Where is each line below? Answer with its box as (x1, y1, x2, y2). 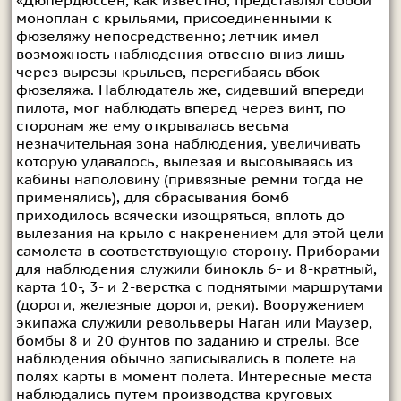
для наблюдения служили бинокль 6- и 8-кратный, (15, 260, 377, 277)
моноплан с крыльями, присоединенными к (15, 10, 332, 27)
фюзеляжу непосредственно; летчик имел (15, 28, 319, 45)
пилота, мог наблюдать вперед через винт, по (15, 99, 346, 116)
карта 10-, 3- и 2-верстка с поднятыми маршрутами (15, 278, 383, 295)
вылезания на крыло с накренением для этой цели (15, 225, 384, 242)
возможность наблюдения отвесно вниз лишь (15, 46, 344, 63)
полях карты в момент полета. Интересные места (15, 368, 372, 385)
